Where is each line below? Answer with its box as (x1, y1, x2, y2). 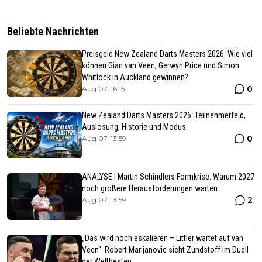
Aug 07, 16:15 (82, 84, 125, 94)
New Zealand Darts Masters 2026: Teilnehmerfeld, (82, 111, 246, 120)
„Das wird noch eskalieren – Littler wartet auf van (82, 233, 243, 243)
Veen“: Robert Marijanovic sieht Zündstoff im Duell (82, 245, 249, 255)
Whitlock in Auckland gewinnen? (82, 73, 188, 82)
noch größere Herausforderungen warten (82, 184, 218, 194)
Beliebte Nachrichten (7, 25, 99, 38)
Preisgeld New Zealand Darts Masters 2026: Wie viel (82, 49, 253, 59)
